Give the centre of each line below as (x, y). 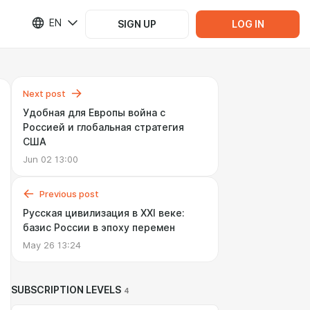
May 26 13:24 (52, 245)
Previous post (69, 194)
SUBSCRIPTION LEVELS (66, 290)
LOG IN (248, 24)
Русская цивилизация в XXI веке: (104, 213)
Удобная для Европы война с (94, 113)
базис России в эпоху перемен (99, 228)
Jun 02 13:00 (51, 159)
